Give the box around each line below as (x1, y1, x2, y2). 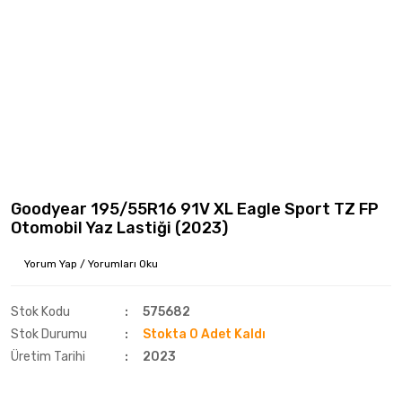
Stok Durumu (11, 327, 87, 342)
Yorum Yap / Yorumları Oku (24, 258, 158, 270)
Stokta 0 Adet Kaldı (143, 327, 267, 342)
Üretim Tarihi (11, 349, 85, 364)
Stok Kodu (11, 304, 70, 319)
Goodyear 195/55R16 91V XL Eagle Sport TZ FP (11, 199, 379, 219)
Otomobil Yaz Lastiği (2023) (11, 218, 228, 238)
